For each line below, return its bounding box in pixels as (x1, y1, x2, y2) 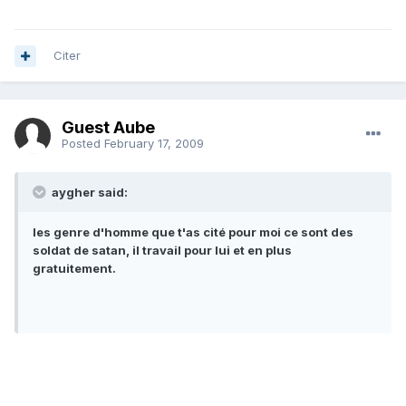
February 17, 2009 (104, 135, 204, 150)
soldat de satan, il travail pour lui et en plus (33, 243, 292, 258)
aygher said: (49, 185, 128, 200)
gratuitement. (33, 261, 116, 276)
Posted (62, 135, 104, 150)
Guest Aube (62, 117, 155, 137)
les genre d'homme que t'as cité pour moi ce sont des (33, 225, 353, 240)
